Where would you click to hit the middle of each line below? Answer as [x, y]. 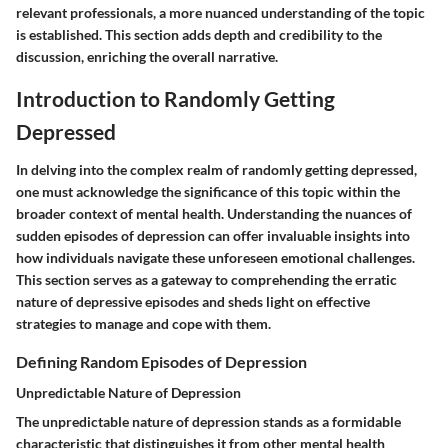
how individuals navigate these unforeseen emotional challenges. [215, 257]
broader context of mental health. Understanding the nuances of [214, 213]
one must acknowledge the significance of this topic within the [208, 191]
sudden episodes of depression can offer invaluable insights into [213, 235]
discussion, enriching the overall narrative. [147, 56]
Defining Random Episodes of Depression [161, 361]
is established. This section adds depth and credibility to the [199, 34]
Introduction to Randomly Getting [175, 98]
